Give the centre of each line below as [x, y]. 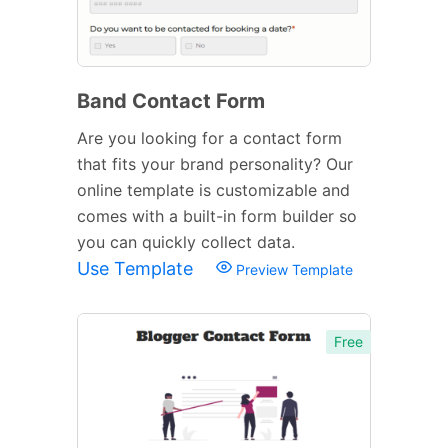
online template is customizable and [213, 189]
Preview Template [292, 269]
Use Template [137, 268]
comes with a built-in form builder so [217, 215]
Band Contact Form [171, 100]
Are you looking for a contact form [209, 137]
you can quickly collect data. [186, 241]
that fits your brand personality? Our [215, 163]
